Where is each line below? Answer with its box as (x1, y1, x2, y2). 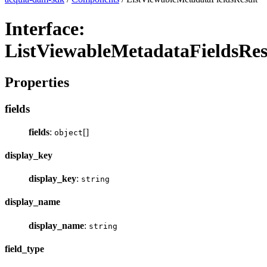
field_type (5, 243, 44, 254)
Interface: (5, 17, 85, 39)
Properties (5, 74, 69, 90)
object (54, 128, 83, 137)
